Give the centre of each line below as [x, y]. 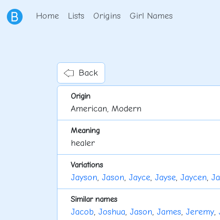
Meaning [85, 131]
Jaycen [193, 178]
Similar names [94, 199]
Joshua [111, 212]
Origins [107, 16]
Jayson [84, 178]
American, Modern [106, 109]
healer [82, 143]
